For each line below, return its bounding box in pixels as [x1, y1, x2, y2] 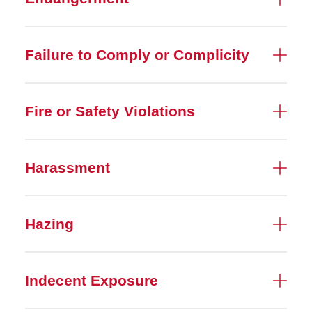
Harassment [25, 159, 110, 175]
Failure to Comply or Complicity [25, 47, 249, 63]
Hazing [25, 216, 74, 232]
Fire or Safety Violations [25, 103, 195, 119]
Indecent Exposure [25, 272, 158, 288]
